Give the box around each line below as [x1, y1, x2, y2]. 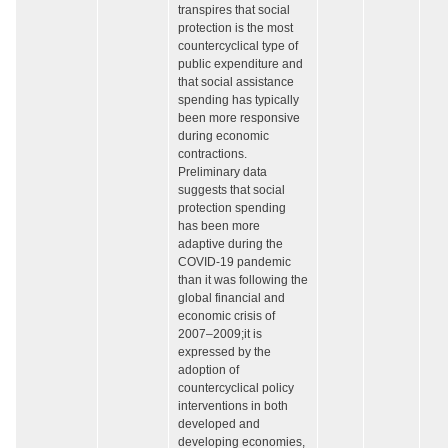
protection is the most [178, 21, 293, 36]
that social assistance [178, 75, 294, 90]
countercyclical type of [178, 39, 298, 54]
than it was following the [178, 273, 308, 288]
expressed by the [178, 345, 271, 360]
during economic [178, 129, 269, 144]
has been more [178, 219, 260, 234]
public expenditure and [178, 57, 303, 72]
